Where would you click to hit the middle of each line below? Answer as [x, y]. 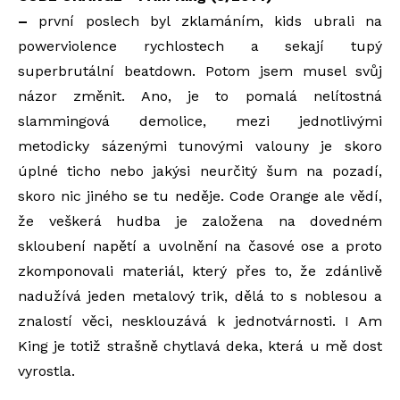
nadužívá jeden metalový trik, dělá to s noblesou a [200, 296]
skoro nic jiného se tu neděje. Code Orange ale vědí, [200, 196]
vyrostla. [46, 371]
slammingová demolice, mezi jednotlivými [200, 121]
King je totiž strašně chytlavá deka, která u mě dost [200, 346]
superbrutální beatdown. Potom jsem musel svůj [200, 71]
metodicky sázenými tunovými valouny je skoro [200, 146]
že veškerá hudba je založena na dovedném [200, 221]
